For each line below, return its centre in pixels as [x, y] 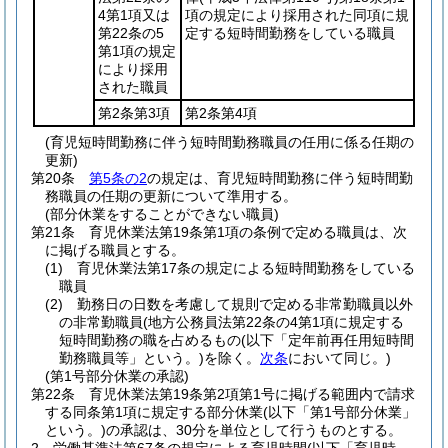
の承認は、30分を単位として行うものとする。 [254, 430]
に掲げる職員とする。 [115, 250]
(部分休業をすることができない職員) [162, 214]
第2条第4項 [221, 113]
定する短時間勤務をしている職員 [290, 33]
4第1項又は [134, 15]
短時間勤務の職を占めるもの [150, 340]
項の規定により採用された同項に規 [297, 15]
